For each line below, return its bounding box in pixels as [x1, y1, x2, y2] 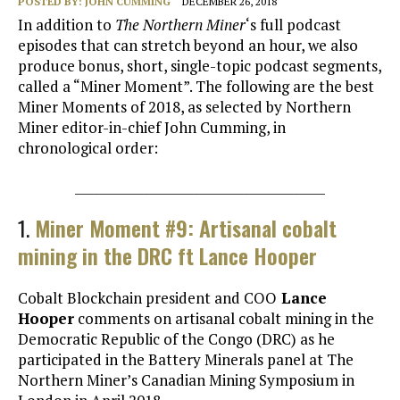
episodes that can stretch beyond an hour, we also [18, 35, 358, 56]
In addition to [18, 14, 115, 36]
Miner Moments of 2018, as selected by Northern [18, 96, 351, 118]
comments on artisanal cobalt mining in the [74, 308, 374, 329]
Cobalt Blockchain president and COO [18, 287, 277, 309]
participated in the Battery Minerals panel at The [18, 349, 354, 371]
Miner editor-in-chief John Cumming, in [18, 117, 286, 138]
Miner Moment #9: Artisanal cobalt [35, 212, 337, 245]
